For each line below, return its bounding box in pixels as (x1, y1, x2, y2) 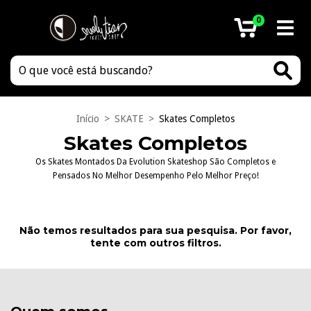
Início (76, 113, 99, 124)
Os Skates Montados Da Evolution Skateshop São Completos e (35, 157, 276, 167)
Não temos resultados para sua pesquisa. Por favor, (19, 224, 292, 237)
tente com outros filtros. (90, 237, 221, 249)
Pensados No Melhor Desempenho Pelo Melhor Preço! (52, 171, 259, 180)
